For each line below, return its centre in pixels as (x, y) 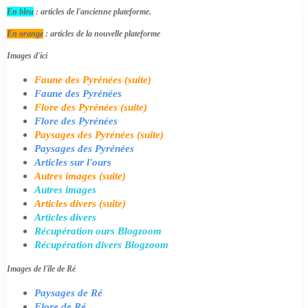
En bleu (20, 11)
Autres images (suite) (80, 176)
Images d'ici (27, 55)
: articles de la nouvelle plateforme (102, 33)
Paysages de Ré (68, 293)
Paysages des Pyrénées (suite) (99, 134)
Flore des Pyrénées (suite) (91, 107)
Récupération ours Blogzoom (98, 231)
